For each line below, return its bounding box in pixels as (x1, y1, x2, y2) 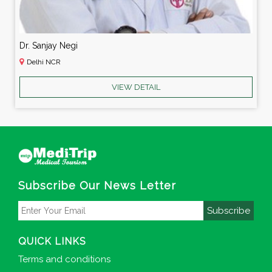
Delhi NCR (25, 58, 61, 67)
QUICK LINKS (18, 236, 86, 248)
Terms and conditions (18, 254, 110, 265)
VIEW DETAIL (112, 83, 160, 92)
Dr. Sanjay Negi (19, 41, 78, 51)
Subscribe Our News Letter (18, 179, 176, 192)
